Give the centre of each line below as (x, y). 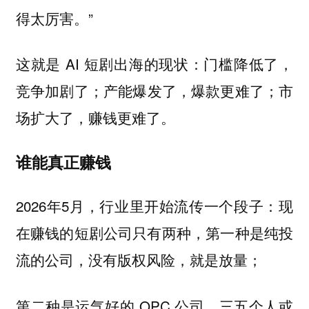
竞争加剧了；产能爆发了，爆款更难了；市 (154, 91)
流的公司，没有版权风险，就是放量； (139, 260)
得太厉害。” (54, 18)
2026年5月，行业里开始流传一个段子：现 (154, 206)
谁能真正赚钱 (63, 161)
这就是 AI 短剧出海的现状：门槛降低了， (154, 64)
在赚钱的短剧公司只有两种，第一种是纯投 (154, 233)
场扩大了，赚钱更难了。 (95, 118)
